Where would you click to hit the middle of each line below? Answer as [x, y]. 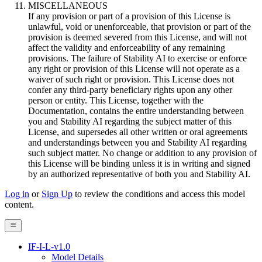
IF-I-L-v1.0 [49, 247]
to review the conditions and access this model [159, 194]
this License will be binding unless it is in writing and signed [139, 164]
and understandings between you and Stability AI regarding [137, 143]
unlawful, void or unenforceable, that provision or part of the [139, 27]
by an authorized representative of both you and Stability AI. [139, 174]
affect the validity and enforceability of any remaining [127, 48]
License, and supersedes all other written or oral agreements [138, 132]
